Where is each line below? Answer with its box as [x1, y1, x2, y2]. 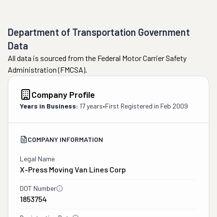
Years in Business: [20, 102, 78, 110]
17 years [79, 102, 103, 110]
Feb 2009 [160, 102, 188, 110]
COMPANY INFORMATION [28, 135, 103, 143]
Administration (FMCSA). [8, 65, 87, 74]
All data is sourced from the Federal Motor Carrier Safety [8, 53, 186, 62]
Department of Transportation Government [8, 26, 190, 38]
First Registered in [105, 102, 160, 110]
